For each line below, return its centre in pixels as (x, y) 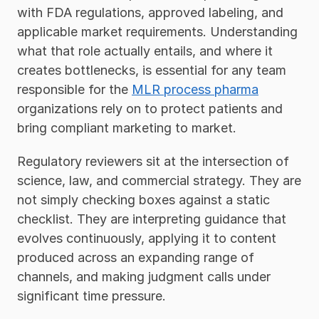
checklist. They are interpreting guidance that (152, 219)
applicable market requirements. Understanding (157, 32)
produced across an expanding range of (136, 257)
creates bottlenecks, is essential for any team (152, 70)
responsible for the (74, 89)
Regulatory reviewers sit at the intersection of (153, 161)
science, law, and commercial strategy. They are (159, 181)
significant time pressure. (93, 296)
